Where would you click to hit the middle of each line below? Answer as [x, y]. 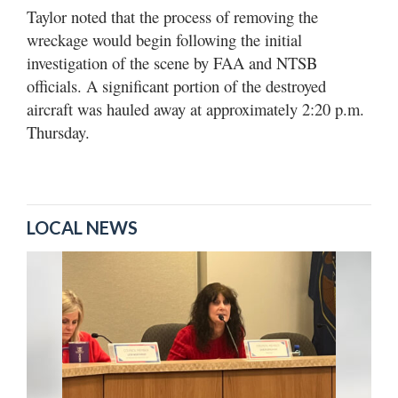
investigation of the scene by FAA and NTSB [172, 63]
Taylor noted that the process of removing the [172, 16]
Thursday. [58, 132]
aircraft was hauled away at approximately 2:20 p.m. [195, 109]
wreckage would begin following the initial [164, 40]
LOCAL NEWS [82, 227]
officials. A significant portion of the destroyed [176, 86]
